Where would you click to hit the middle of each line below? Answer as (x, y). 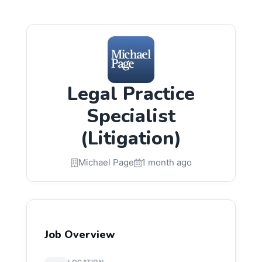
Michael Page (106, 162)
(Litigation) (131, 138)
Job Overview (80, 235)
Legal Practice (131, 94)
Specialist (131, 116)
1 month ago (166, 162)
